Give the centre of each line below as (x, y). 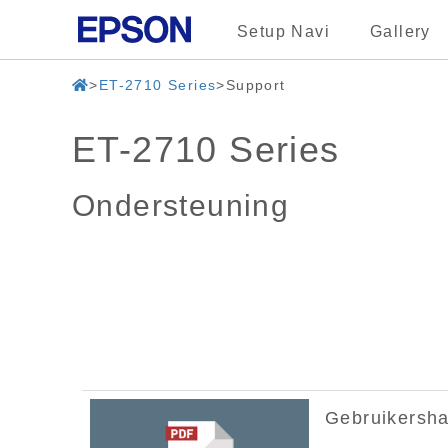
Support (255, 85)
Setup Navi (283, 31)
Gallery (400, 31)
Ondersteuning (181, 205)
